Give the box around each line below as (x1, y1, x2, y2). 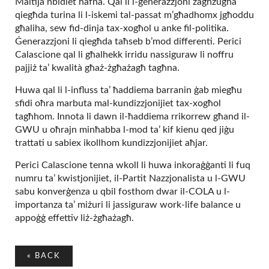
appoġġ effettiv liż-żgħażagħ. (15, 213, 136, 223)
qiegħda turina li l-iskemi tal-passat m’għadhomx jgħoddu (15, 10, 254, 20)
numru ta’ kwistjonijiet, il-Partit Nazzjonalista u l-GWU (15, 174, 246, 183)
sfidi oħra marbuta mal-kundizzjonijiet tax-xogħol (15, 98, 221, 108)
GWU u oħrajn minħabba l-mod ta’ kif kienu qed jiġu (15, 125, 234, 134)
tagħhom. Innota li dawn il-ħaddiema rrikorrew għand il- (15, 112, 250, 121)
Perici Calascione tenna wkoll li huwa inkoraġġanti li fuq (15, 160, 250, 170)
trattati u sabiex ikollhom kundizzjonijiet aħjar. (15, 138, 210, 148)
